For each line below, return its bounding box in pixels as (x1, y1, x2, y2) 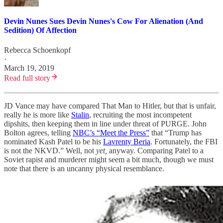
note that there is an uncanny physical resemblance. (4, 164, 164, 173)
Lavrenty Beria (103, 137, 150, 146)
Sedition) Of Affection (4, 26, 77, 35)
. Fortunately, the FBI (150, 137, 218, 146)
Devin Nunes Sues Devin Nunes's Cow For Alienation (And (4, 17, 203, 26)
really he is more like (4, 110, 71, 119)
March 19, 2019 (4, 63, 54, 72)
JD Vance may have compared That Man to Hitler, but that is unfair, (4, 101, 216, 110)
